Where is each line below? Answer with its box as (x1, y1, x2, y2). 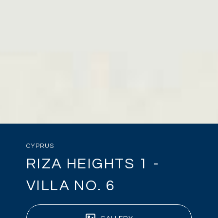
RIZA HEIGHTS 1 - (26, 156, 160, 172)
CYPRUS (26, 143, 54, 150)
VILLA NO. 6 (26, 178, 116, 194)
